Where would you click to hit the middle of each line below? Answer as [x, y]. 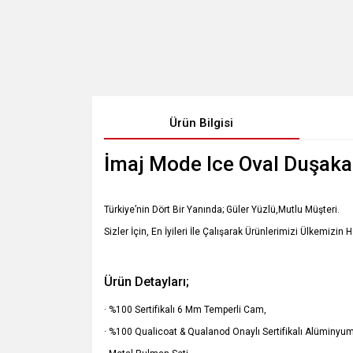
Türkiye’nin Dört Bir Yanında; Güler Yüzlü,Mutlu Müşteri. [222, 210]
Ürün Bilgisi [202, 123]
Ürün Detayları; [147, 282]
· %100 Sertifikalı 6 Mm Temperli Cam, [185, 310]
